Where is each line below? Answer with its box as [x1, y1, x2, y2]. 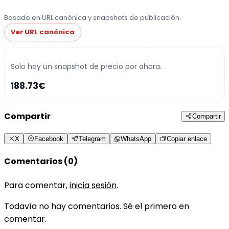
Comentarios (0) [4, 155, 78, 168]
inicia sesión [70, 179, 117, 191]
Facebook [34, 135, 63, 143]
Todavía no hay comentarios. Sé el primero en [4, 200, 189, 212]
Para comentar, [4, 179, 70, 191]
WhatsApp [121, 135, 151, 143]
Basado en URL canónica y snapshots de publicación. [4, 12, 181, 22]
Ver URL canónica [11, 27, 75, 37]
